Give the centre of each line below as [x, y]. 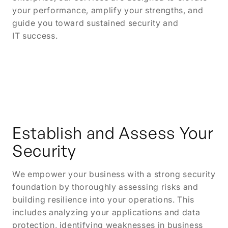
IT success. [35, 36]
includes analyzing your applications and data [106, 212]
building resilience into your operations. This [103, 199]
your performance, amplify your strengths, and [108, 10]
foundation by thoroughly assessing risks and [105, 187]
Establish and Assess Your [113, 133]
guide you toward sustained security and [95, 23]
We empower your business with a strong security [114, 174]
